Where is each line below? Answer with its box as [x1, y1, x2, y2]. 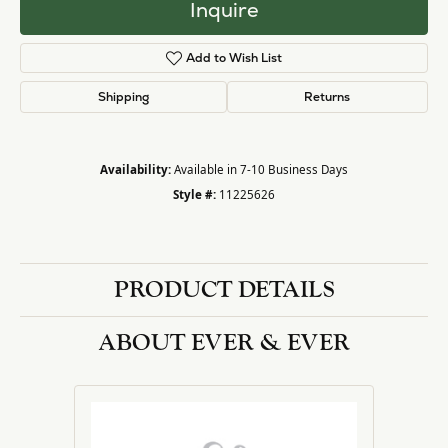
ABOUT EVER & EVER [98, 329, 350, 357]
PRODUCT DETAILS [113, 276, 335, 304]
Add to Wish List [186, 50, 283, 67]
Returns [304, 89, 351, 106]
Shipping [97, 89, 149, 106]
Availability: [100, 162, 171, 178]
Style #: [173, 187, 216, 203]
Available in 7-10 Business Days [174, 162, 348, 178]
